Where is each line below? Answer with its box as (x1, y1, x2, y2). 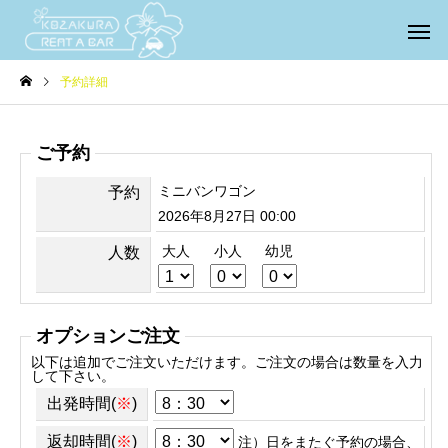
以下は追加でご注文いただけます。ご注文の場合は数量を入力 (31, 354, 423, 370)
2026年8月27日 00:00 (158, 208, 296, 224)
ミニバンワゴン (158, 183, 256, 199)
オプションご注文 (36, 326, 180, 346)
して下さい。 (31, 368, 115, 384)
